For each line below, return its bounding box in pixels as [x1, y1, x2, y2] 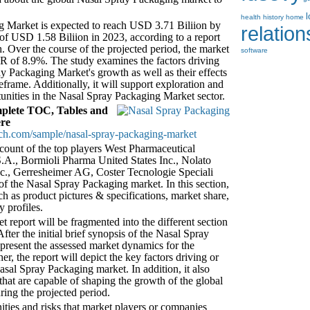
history [263, 13, 284, 21]
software [241, 46, 268, 54]
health [241, 13, 262, 21]
